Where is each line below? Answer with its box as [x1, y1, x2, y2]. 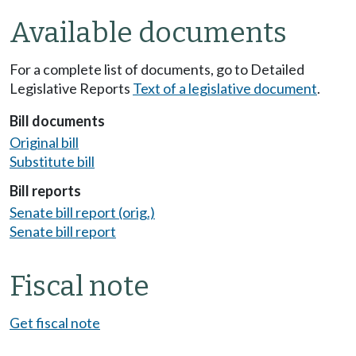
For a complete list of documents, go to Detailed [10, 60, 304, 79]
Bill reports [10, 181, 81, 199]
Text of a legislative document [133, 79, 317, 98]
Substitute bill [10, 153, 95, 171]
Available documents [10, 16, 287, 50]
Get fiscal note [10, 314, 100, 332]
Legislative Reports [10, 79, 133, 98]
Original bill [10, 133, 79, 152]
